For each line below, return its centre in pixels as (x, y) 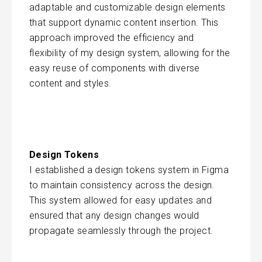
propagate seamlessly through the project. (121, 230)
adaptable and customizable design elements (127, 7)
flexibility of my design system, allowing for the (130, 53)
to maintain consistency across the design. (122, 185)
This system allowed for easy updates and (120, 200)
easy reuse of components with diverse (115, 68)
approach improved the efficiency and (112, 37)
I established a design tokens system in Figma (129, 170)
